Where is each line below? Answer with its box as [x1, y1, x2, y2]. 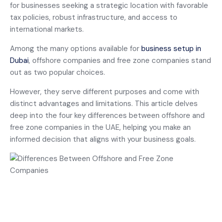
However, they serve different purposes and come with [10, 87, 199, 97]
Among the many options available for [10, 44, 141, 54]
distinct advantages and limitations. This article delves [10, 99, 198, 109]
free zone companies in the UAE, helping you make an [10, 122, 191, 132]
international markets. [10, 24, 86, 34]
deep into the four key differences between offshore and [10, 111, 205, 120]
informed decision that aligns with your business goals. [10, 134, 196, 144]
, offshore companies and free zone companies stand [29, 55, 211, 65]
